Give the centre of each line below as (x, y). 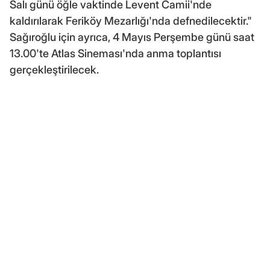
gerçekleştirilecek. (54, 70)
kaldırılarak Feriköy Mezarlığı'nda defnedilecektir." (131, 21)
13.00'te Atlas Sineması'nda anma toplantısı (115, 54)
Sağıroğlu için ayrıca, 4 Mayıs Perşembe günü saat (132, 37)
